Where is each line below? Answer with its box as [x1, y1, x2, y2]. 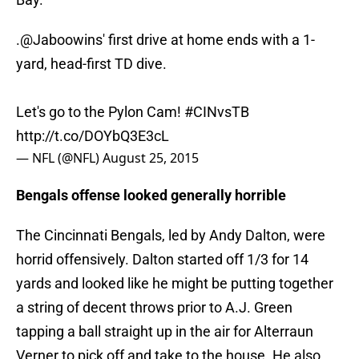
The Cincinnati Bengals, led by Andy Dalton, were [16, 227, 325, 244]
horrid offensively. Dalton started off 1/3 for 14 [16, 251, 309, 268]
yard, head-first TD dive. [16, 55, 167, 73]
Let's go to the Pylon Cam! [16, 103, 184, 121]
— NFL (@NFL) [16, 149, 103, 167]
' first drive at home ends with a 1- [103, 31, 315, 49]
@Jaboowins [20, 31, 103, 49]
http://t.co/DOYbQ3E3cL [16, 127, 169, 145]
